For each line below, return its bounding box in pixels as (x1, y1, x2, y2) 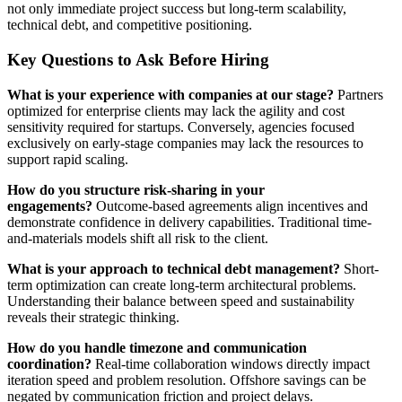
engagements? (7, 197, 92, 214)
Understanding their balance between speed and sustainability (7, 293, 354, 309)
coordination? (7, 355, 92, 371)
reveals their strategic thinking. (7, 309, 179, 325)
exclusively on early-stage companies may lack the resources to (7, 135, 363, 151)
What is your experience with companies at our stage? (7, 86, 334, 102)
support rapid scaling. (7, 151, 128, 167)
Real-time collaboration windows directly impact (92, 355, 370, 371)
